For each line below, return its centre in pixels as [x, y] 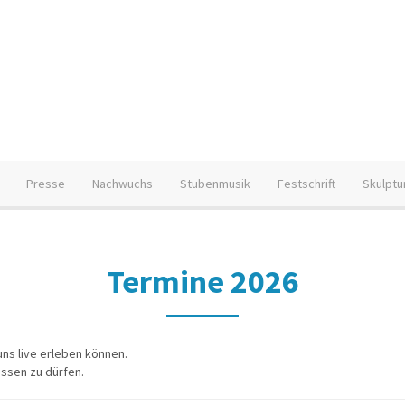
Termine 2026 [202, 282]
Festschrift [306, 184]
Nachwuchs [122, 184]
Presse [46, 184]
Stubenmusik [215, 184]
